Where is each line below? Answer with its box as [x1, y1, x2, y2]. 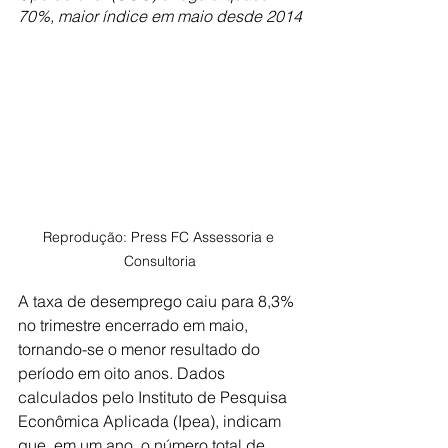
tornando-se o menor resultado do [18, 338, 264, 359]
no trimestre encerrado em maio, [18, 314, 252, 335]
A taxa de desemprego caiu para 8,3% [18, 290, 298, 311]
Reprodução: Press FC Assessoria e [42, 227, 278, 246]
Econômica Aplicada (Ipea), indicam [18, 410, 285, 431]
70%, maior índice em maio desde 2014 [18, 6, 302, 26]
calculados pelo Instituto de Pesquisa [18, 386, 291, 407]
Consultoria [124, 251, 196, 270]
